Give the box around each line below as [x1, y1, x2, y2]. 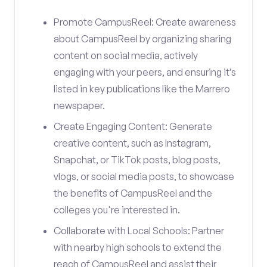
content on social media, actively [54, 49, 198, 61]
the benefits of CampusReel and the [54, 187, 212, 199]
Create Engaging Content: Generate [54, 120, 212, 132]
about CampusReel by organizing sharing [54, 33, 231, 45]
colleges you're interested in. [54, 204, 180, 216]
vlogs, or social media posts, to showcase [54, 170, 234, 182]
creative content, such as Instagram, [54, 137, 211, 149]
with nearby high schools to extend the [54, 241, 222, 253]
